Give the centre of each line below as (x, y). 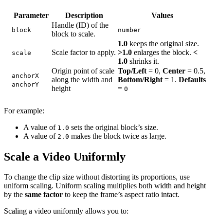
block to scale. (73, 34)
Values (162, 15)
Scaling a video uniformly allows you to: (66, 211)
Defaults (192, 79)
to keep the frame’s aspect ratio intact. (121, 195)
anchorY (25, 84)
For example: (24, 110)
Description (84, 15)
